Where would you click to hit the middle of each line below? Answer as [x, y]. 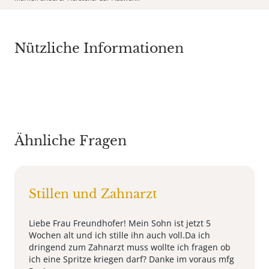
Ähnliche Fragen [71, 141]
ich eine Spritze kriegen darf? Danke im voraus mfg [131, 259]
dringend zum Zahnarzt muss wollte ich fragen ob [130, 247]
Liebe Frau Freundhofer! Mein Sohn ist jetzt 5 [120, 223]
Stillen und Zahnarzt [93, 194]
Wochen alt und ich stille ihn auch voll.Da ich [119, 235]
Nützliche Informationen [99, 48]
